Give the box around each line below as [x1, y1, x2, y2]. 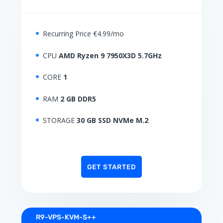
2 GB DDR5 [60, 94, 96, 104]
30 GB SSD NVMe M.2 [76, 115, 148, 125]
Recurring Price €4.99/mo [42, 29, 124, 39]
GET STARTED [87, 163, 136, 171]
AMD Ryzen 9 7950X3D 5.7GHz [58, 50, 162, 60]
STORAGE [42, 115, 77, 125]
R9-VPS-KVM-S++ [35, 213, 96, 222]
